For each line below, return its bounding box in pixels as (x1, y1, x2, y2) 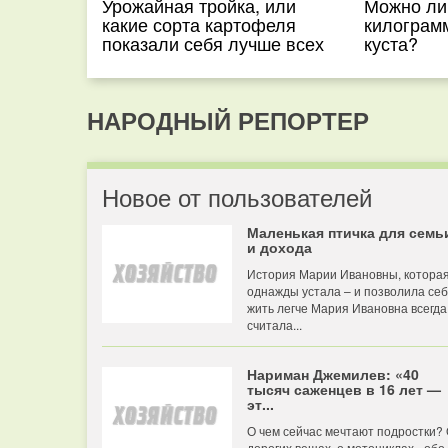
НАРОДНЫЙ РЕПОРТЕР (87, 103, 369, 137)
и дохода (247, 237, 312, 257)
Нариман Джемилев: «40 (247, 364, 419, 384)
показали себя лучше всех (102, 30, 324, 56)
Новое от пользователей (102, 179, 372, 214)
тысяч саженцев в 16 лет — (247, 379, 441, 399)
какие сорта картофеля (102, 11, 296, 37)
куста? (363, 30, 418, 56)
